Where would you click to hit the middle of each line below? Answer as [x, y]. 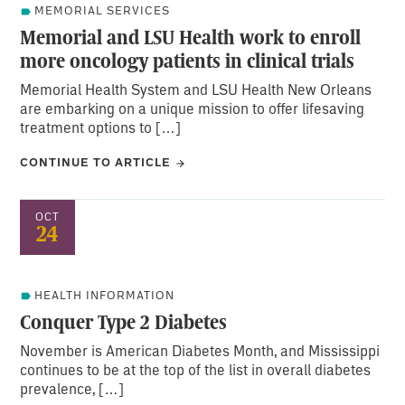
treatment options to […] [101, 127]
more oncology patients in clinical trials [188, 61]
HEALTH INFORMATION [105, 295]
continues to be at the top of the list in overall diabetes [196, 369]
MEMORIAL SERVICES [103, 11]
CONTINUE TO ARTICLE [96, 162]
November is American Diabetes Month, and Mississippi [200, 350]
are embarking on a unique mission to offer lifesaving [193, 108]
